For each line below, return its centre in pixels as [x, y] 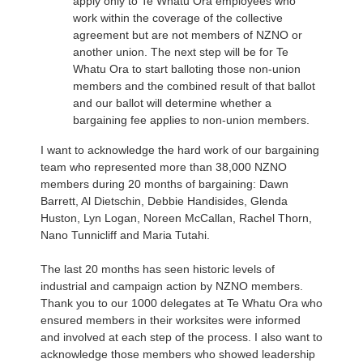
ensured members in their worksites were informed [171, 320]
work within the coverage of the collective [178, 18]
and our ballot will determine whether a [172, 103]
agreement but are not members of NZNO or [188, 35]
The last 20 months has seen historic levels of [158, 269]
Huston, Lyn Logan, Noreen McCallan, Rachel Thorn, [176, 218]
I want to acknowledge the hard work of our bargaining [180, 150]
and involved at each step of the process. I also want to [181, 337]
